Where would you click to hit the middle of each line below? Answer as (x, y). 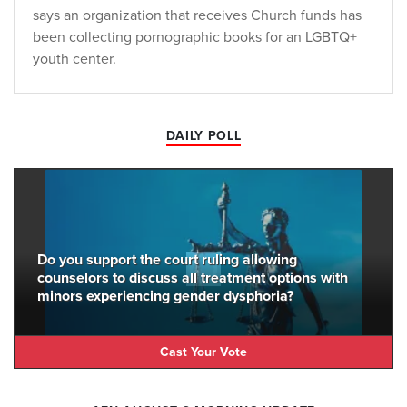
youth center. (74, 60)
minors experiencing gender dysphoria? (165, 297)
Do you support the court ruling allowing (167, 260)
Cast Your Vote (203, 352)
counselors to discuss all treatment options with (193, 278)
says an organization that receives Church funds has (197, 16)
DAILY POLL (203, 136)
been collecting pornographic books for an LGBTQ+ (195, 38)
